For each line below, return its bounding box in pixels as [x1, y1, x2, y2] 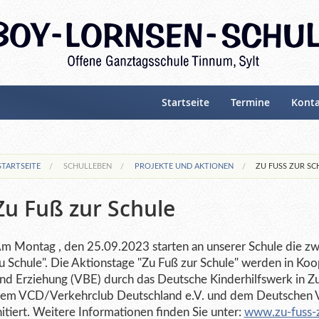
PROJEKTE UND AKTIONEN [134, 162, 234, 171]
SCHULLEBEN [63, 162, 112, 171]
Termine [230, 96, 270, 110]
